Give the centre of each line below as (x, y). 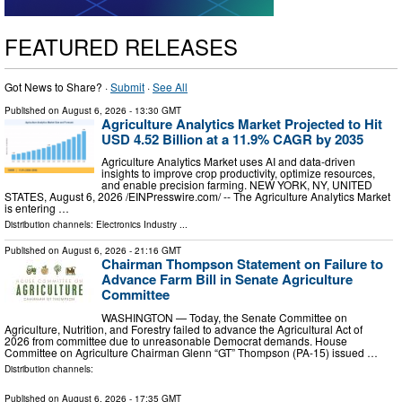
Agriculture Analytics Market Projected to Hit (242, 123)
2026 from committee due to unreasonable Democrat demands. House (176, 341)
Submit (127, 86)
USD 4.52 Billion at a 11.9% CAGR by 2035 (232, 139)
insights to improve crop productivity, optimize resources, (238, 173)
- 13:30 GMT (154, 110)
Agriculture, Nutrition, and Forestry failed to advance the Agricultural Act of (184, 329)
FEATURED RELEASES (121, 46)
